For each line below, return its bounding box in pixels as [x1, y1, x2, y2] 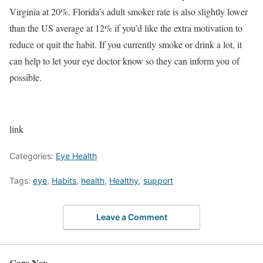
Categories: [9, 150, 56, 161]
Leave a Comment [96, 212, 167, 222]
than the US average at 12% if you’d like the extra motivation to [9, 21, 242, 34]
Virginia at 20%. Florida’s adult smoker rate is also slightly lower [9, 5, 248, 18]
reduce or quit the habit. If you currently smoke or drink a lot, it [9, 38, 242, 50]
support [143, 175, 173, 186]
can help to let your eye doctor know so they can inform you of [9, 54, 240, 67]
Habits [52, 175, 76, 186]
